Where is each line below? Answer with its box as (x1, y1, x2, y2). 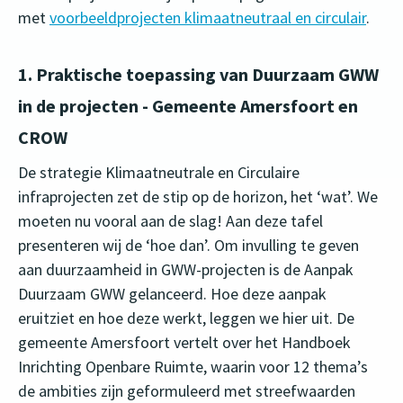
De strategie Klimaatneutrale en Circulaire (18, 162, 300, 184)
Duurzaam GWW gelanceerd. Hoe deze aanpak (18, 283, 327, 305)
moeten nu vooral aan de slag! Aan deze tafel (18, 210, 323, 232)
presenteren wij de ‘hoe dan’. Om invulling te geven (18, 235, 359, 256)
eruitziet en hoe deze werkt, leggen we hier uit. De (18, 308, 354, 329)
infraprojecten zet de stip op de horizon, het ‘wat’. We (18, 186, 378, 208)
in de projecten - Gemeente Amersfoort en (18, 94, 358, 118)
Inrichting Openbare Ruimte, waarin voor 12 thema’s (18, 356, 368, 378)
